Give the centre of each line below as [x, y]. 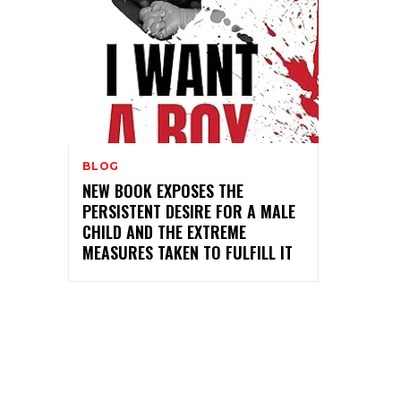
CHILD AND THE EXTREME [164, 231]
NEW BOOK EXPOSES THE [163, 190]
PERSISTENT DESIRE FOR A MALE [189, 211]
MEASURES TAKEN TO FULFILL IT [188, 252]
